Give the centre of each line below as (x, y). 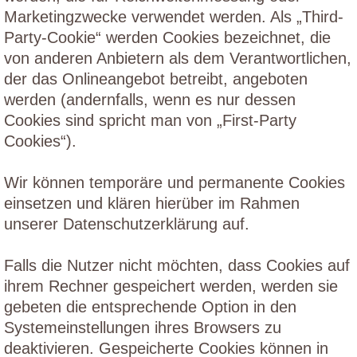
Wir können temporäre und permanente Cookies (175, 182)
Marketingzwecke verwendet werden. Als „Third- (174, 17)
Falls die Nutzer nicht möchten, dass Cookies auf (177, 265)
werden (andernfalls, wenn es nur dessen (150, 100)
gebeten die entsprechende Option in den (150, 307)
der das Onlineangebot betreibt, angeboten (156, 79)
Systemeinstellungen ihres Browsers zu (143, 328)
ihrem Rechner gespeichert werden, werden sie (171, 286)
